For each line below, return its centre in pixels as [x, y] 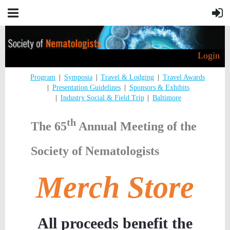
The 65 [49, 127]
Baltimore [167, 98]
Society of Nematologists [95, 151]
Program [43, 78]
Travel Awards [184, 78]
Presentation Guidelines [87, 88]
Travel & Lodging [128, 78]
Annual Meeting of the [136, 127]
